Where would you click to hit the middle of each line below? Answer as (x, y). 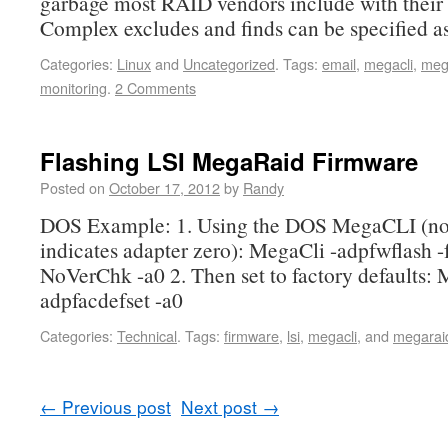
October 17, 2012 (164, 187)
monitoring (73, 87)
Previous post (114, 406)
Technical (147, 335)
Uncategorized (229, 63)
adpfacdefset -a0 (111, 299)
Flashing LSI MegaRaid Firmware (229, 161)
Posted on (74, 187)
